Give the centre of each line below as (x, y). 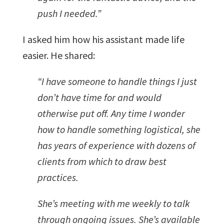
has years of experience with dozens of (116, 145)
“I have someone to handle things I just (117, 81)
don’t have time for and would (99, 97)
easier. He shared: (58, 55)
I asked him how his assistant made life (103, 39)
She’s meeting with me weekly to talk (113, 203)
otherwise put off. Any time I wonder (111, 113)
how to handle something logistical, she (119, 129)
